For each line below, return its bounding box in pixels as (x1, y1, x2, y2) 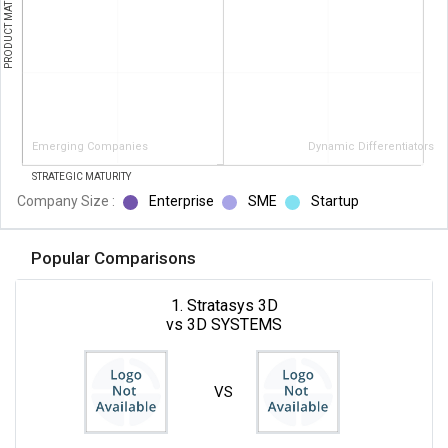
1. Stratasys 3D (170, 295, 278, 315)
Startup (308, 192, 359, 209)
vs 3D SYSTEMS (166, 314, 282, 334)
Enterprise (146, 192, 214, 209)
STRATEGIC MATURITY (32, 170, 132, 182)
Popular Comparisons (31, 247, 196, 268)
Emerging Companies (32, 139, 148, 153)
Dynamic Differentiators (308, 139, 434, 153)
